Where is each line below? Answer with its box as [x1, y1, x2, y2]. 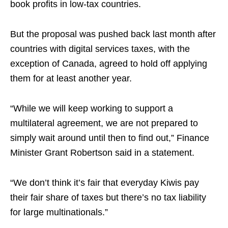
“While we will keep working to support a [10, 103, 173, 113]
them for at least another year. [10, 73, 132, 83]
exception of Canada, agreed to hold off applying [10, 58, 207, 69]
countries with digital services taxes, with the [10, 43, 190, 54]
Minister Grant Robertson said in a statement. [10, 147, 194, 158]
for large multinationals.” [10, 207, 108, 217]
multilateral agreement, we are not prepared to [10, 118, 198, 128]
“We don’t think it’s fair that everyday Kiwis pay [10, 177, 199, 188]
